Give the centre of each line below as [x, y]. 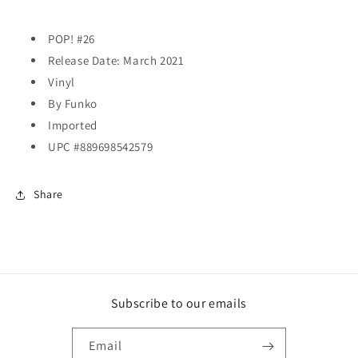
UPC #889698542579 [101, 146]
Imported [73, 125]
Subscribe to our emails [179, 303]
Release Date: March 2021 [116, 60]
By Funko [73, 103]
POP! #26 [72, 38]
